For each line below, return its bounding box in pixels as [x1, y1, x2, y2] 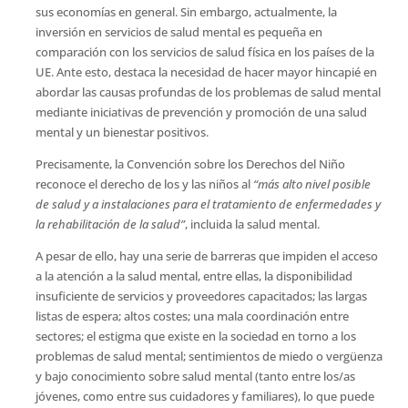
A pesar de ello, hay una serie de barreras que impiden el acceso [35, 248, 378, 265]
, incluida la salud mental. [184, 216, 320, 233]
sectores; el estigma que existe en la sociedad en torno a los [35, 328, 356, 345]
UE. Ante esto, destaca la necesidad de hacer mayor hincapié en [35, 64, 377, 81]
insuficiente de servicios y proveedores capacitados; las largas [35, 288, 367, 305]
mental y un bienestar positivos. [35, 124, 209, 141]
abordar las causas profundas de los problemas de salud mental [35, 84, 381, 101]
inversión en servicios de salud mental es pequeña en [35, 24, 322, 41]
